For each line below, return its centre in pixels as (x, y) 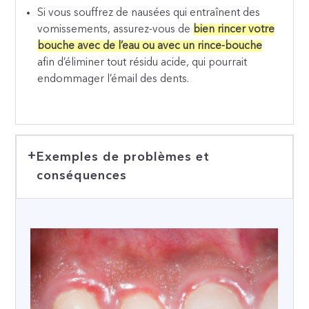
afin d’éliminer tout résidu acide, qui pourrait (142, 63)
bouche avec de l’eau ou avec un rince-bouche (150, 47)
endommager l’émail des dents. (113, 80)
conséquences (81, 176)
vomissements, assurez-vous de (116, 30)
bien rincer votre (234, 30)
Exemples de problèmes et (123, 157)
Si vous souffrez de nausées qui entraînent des (149, 13)
